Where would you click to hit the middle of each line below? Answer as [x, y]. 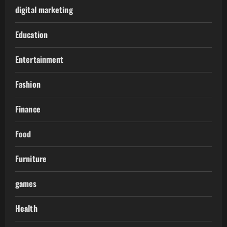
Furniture [31, 159]
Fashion [28, 84]
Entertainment [40, 60]
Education [31, 35]
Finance [28, 109]
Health [26, 209]
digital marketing [44, 10]
